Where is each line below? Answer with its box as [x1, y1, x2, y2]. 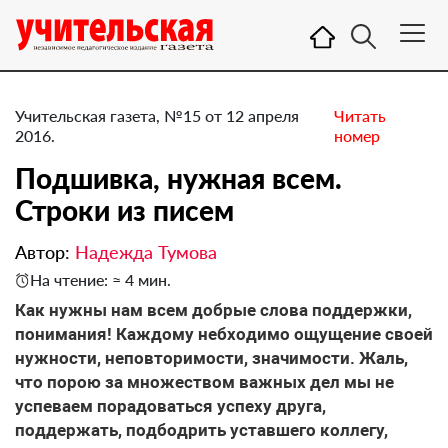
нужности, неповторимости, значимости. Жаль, [15, 348, 408, 368]
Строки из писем [15, 193, 234, 227]
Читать [333, 106, 386, 125]
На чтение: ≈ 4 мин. [30, 270, 171, 289]
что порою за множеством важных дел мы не [15, 372, 394, 392]
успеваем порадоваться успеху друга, [15, 396, 326, 416]
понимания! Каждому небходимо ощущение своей [15, 324, 433, 344]
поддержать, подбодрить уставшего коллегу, [15, 420, 388, 440]
